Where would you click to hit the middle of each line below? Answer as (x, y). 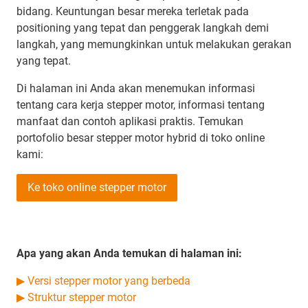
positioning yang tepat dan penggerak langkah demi (143, 28)
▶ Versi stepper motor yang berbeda (103, 281)
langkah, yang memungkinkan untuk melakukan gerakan (154, 45)
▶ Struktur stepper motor (76, 298)
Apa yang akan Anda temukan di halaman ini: (129, 254)
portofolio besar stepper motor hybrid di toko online (141, 138)
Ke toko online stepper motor (97, 188)
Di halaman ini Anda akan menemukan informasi (136, 89)
